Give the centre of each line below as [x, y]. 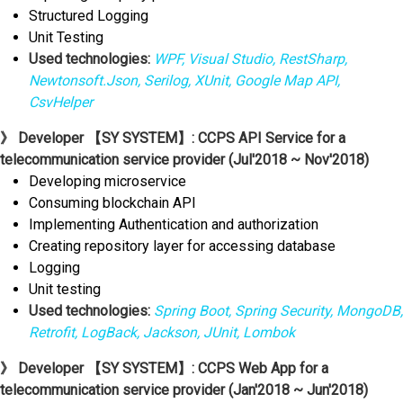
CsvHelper [61, 103]
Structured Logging [89, 16]
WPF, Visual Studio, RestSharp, [249, 59]
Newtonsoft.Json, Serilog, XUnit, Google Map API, [184, 81]
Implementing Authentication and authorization [174, 225]
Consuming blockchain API [112, 203]
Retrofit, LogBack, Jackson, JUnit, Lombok [162, 333]
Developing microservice [107, 182]
